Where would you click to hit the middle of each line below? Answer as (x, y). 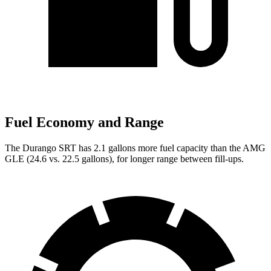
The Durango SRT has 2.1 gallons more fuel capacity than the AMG (135, 148)
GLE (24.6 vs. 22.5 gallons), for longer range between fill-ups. (124, 158)
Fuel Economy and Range (84, 122)
